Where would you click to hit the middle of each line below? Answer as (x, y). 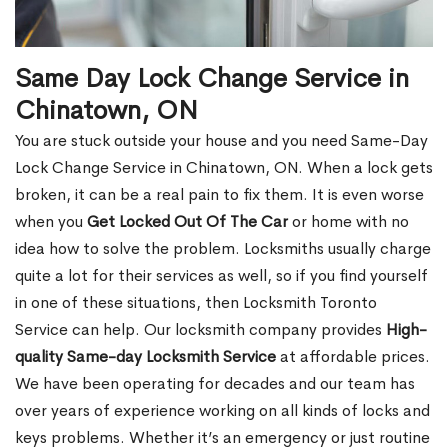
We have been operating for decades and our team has (215, 384)
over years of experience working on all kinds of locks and (222, 411)
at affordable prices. (353, 357)
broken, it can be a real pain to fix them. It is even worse (219, 195)
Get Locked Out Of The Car (187, 222)
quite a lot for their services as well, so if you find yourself (221, 276)
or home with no (348, 222)
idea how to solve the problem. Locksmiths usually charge (223, 249)
